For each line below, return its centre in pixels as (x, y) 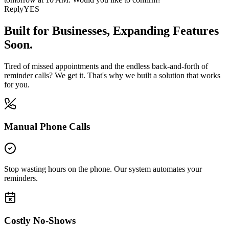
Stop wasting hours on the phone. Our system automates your (103, 169)
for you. (17, 84)
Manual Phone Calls (47, 127)
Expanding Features (166, 30)
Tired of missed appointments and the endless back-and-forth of (106, 66)
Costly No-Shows (40, 220)
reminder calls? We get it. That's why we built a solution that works (112, 75)
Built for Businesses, (59, 30)
